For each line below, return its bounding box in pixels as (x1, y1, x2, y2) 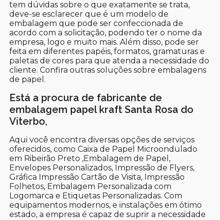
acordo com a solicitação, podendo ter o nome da (9, 27, 202, 37)
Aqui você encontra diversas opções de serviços (9, 135, 195, 144)
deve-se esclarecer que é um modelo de (9, 9, 169, 19)
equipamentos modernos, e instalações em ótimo (9, 200, 202, 210)
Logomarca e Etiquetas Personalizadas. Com (9, 191, 183, 200)
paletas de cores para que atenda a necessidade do (9, 55, 210, 65)
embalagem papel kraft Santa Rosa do (9, 103, 194, 115)
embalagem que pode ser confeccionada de (9, 18, 184, 28)
